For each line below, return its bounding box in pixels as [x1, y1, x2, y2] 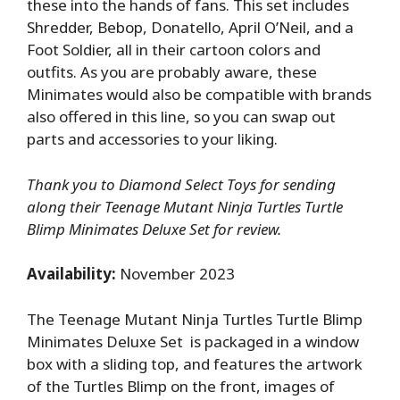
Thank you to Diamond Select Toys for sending [27, 173, 336, 195]
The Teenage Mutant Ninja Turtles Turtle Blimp [27, 308, 362, 329]
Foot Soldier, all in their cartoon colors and [27, 39, 321, 61]
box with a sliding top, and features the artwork [27, 353, 362, 374]
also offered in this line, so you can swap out [27, 106, 336, 128]
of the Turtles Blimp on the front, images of [27, 375, 335, 396]
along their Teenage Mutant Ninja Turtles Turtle [27, 196, 343, 217]
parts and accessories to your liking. [27, 129, 278, 150]
